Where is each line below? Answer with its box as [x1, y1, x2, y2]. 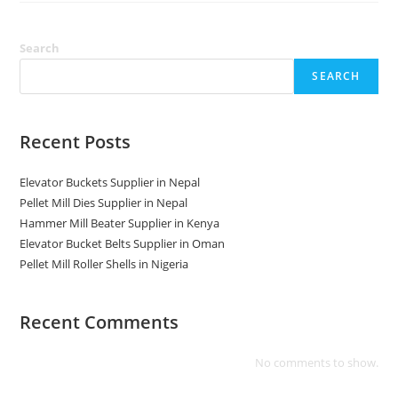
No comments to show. [254, 354, 378, 370]
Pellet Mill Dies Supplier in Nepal [20, 194, 188, 211]
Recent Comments [20, 309, 179, 334]
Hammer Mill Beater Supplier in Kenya [20, 214, 220, 231]
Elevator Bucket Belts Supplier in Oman [20, 235, 226, 251]
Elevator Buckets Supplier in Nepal [20, 173, 201, 190]
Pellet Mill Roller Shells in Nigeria [20, 255, 189, 272]
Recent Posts [20, 129, 131, 154]
